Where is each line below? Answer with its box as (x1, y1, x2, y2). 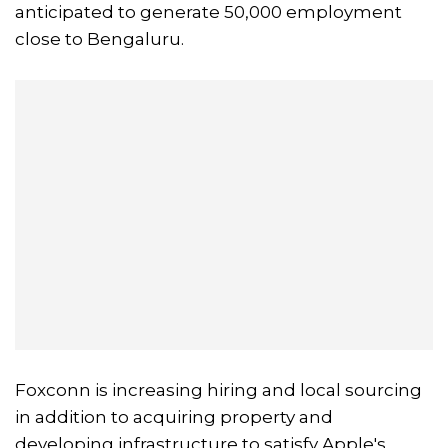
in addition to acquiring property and (15, 407, 333, 428)
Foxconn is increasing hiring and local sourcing (15, 380, 422, 401)
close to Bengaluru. (15, 29, 184, 50)
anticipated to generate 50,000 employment (15, 2, 402, 23)
